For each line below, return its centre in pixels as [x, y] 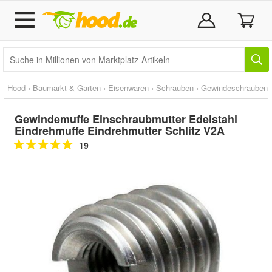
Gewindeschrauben [234, 88]
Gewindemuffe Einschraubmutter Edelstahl [126, 119]
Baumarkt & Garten [67, 88]
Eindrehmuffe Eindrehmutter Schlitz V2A [120, 131]
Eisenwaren [128, 88]
